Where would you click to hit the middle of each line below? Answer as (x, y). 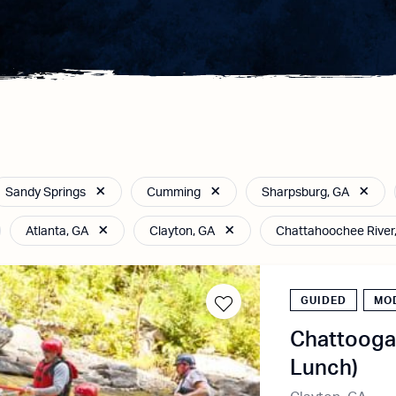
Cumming (174, 193)
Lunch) (324, 369)
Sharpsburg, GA (306, 193)
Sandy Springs (46, 193)
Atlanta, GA (57, 232)
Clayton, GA (183, 232)
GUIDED (324, 301)
